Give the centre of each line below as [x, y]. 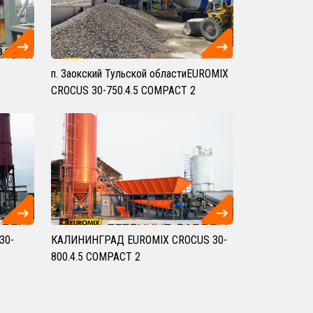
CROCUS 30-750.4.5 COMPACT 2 [123, 90]
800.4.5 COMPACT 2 [96, 257]
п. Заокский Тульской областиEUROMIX [140, 74]
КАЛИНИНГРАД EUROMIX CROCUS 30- [139, 240]
